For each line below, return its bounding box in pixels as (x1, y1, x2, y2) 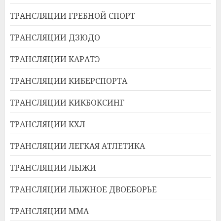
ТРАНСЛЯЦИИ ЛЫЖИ (10, 162, 96, 174)
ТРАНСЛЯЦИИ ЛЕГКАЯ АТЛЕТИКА (10, 141, 145, 152)
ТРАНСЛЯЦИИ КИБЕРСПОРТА (10, 75, 127, 87)
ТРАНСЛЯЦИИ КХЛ (10, 119, 85, 130)
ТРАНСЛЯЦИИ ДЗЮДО (10, 32, 100, 43)
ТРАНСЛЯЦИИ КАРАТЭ (10, 54, 100, 65)
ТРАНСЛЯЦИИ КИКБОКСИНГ (10, 97, 124, 109)
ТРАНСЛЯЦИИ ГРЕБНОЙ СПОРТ (10, 10, 135, 22)
